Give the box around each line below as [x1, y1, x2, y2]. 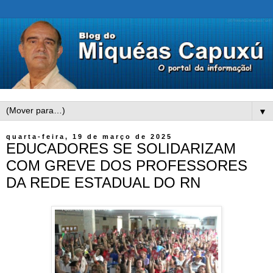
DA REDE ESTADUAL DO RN [6, 174, 200, 191]
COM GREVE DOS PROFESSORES [6, 157, 247, 174]
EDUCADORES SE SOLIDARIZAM [6, 140, 236, 157]
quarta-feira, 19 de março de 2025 [6, 133, 172, 141]
